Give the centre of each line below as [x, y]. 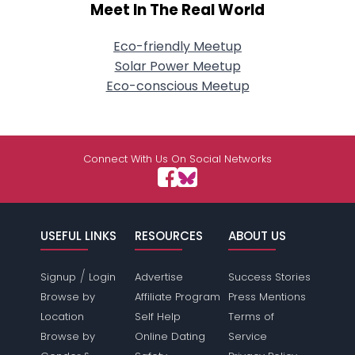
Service [247, 336]
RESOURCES [168, 236]
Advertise [158, 277]
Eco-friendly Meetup [177, 46]
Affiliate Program [177, 297]
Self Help [157, 317]
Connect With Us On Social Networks [177, 159]
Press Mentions [267, 297]
